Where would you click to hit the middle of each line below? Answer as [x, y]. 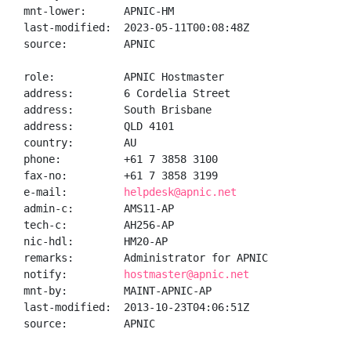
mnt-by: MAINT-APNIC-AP [118, 291]
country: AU [80, 143]
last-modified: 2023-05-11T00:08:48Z [136, 27]
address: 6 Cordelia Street [127, 93]
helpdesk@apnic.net [180, 192]
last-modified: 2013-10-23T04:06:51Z [136, 307]
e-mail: [74, 192]
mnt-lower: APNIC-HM [99, 11]
